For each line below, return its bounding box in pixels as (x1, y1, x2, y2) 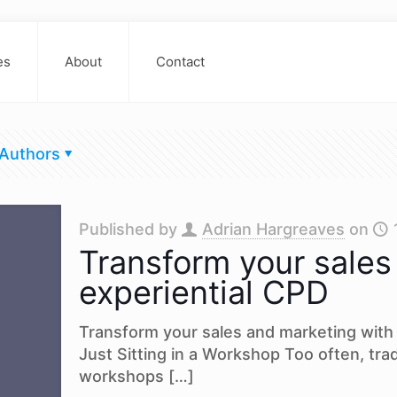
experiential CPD (78, 273, 329, 312)
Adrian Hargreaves (201, 220, 345, 238)
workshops (78, 367, 164, 385)
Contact (156, 53, 205, 70)
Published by (78, 220, 182, 238)
